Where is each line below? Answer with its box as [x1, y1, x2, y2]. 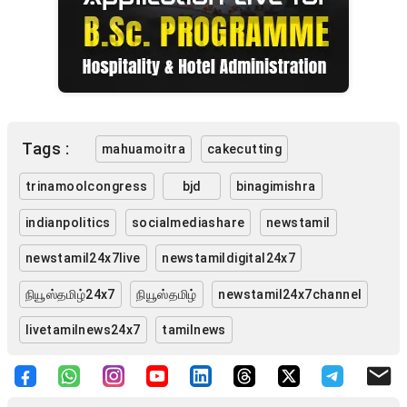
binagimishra [235, 178, 316, 194]
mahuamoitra [101, 141, 186, 156]
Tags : [22, 139, 70, 159]
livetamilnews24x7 [25, 323, 141, 338]
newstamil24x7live [25, 251, 141, 266]
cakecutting [206, 141, 283, 156]
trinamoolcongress [25, 178, 148, 194]
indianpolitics [25, 214, 111, 230]
